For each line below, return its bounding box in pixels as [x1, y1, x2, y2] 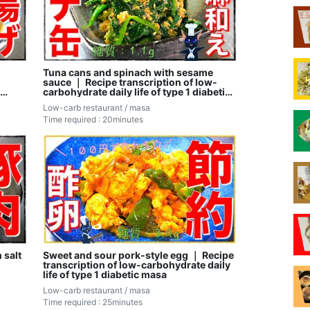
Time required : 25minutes [43, 296, 143, 307]
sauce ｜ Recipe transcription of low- [43, 75, 218, 88]
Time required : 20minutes [43, 113, 144, 125]
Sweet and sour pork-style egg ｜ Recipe [43, 248, 235, 261]
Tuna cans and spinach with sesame [43, 66, 214, 78]
